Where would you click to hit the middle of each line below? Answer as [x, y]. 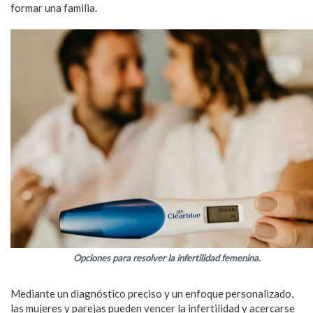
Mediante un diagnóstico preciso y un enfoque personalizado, [152, 293]
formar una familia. [54, 8]
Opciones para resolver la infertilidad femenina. [167, 257]
